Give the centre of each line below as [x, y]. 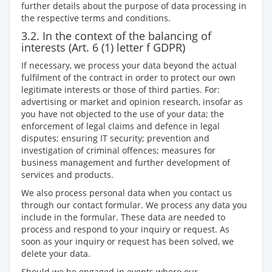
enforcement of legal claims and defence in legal [121, 126]
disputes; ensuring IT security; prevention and [115, 138]
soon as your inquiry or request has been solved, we [127, 241]
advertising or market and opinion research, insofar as [132, 102]
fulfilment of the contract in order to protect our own [128, 77]
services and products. [70, 175]
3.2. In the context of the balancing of [116, 36]
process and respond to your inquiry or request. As [125, 229]
